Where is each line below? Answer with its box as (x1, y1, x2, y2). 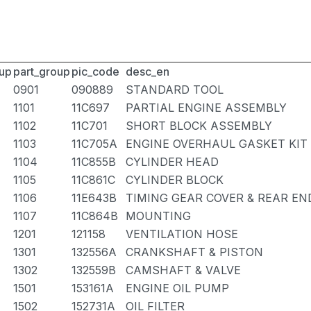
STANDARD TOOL (126, 83, 224, 96)
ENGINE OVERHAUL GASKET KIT (126, 137, 308, 151)
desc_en (126, 65, 169, 78)
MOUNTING (126, 209, 191, 223)
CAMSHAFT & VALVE (126, 263, 241, 277)
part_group (13, 65, 70, 78)
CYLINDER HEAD (126, 155, 219, 169)
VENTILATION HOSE (126, 227, 238, 241)
